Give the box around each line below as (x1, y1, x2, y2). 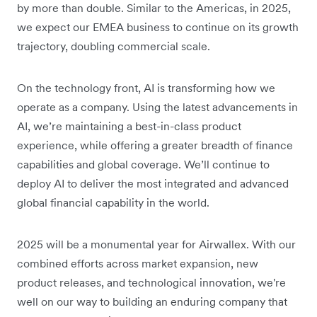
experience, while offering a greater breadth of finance (17, 137, 293, 152)
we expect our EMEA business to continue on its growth (17, 19, 299, 34)
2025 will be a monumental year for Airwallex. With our (17, 236, 296, 251)
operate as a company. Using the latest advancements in (17, 99, 298, 114)
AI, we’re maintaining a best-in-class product (17, 118, 241, 133)
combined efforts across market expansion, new (17, 255, 258, 270)
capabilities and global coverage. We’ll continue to (17, 156, 270, 171)
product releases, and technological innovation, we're (17, 275, 286, 289)
